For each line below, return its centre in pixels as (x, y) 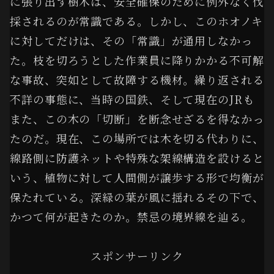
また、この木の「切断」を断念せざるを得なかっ (137, 118)
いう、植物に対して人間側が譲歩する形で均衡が (137, 177)
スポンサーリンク (137, 256)
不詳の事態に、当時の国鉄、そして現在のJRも (132, 99)
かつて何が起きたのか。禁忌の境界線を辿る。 (131, 216)
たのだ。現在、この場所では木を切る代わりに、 (137, 138)
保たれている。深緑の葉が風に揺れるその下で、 (137, 197)
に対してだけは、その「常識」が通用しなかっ (131, 40)
